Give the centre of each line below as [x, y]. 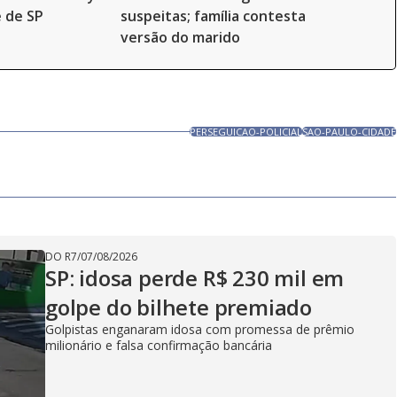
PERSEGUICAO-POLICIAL [246, 132]
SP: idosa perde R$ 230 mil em [195, 278]
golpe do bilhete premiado [179, 307]
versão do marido [180, 37]
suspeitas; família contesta [213, 16]
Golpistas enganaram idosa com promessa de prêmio [200, 329]
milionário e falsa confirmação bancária [159, 345]
